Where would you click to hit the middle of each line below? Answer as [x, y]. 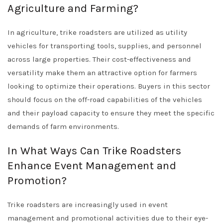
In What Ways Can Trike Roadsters [94, 151]
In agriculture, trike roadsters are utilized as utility [97, 33]
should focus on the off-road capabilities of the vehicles [105, 100]
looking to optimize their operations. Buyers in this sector [109, 86]
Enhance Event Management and [92, 166]
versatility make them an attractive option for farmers [102, 73]
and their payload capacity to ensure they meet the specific [111, 113]
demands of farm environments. [63, 127]
